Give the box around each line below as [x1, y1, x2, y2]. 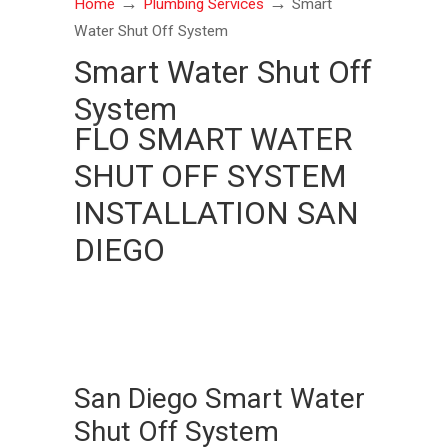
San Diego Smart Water [74, 381, 365, 415]
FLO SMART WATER [74, 121, 353, 158]
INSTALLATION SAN [74, 195, 359, 232]
